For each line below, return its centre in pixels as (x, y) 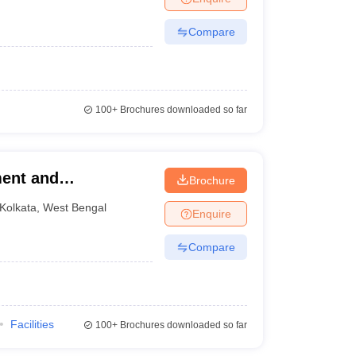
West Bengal (75, 207)
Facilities (32, 324)
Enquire (211, 213)
